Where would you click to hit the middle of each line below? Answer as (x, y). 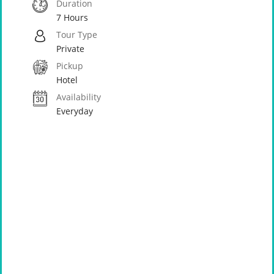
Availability (79, 97)
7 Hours (72, 17)
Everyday (75, 111)
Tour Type (77, 35)
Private (70, 49)
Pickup (70, 66)
